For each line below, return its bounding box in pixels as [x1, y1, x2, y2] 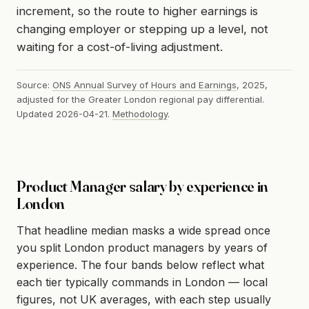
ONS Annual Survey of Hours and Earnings [52, 79, 237, 90]
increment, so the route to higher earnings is [17, 4, 258, 19]
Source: [17, 79, 52, 90]
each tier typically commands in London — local [17, 275, 268, 289]
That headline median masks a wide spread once [17, 223, 270, 237]
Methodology [112, 108, 168, 119]
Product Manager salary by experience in [17, 176, 268, 196]
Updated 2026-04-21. [17, 108, 112, 119]
